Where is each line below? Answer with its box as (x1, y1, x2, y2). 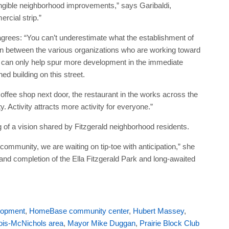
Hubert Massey (132, 206, 184, 215)
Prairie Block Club (139, 218, 199, 227)
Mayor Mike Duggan (67, 218, 135, 227)
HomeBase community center (29, 206, 129, 215)
